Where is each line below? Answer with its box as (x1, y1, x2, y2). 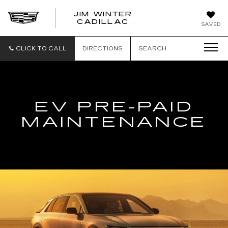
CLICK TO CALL (16, 45, 67, 52)
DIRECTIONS (82, 45, 123, 52)
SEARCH (138, 45, 166, 52)
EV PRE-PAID (34, 98, 194, 116)
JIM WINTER (73, 11, 132, 18)
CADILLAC (77, 18, 129, 25)
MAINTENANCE (21, 113, 207, 131)
